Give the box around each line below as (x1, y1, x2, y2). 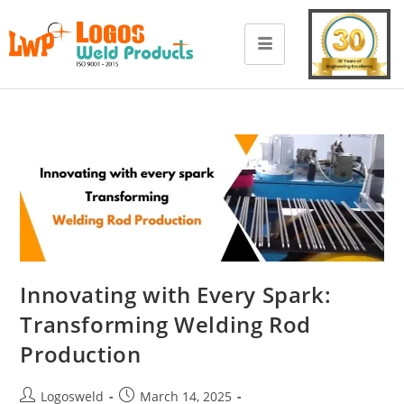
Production (20, 338, 142, 369)
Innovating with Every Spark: (20, 279, 332, 309)
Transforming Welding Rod (20, 308, 311, 339)
